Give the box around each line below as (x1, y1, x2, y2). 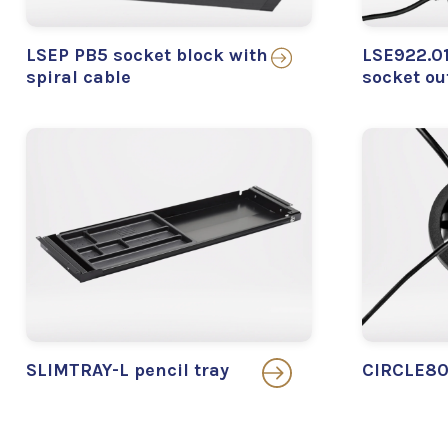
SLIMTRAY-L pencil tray (26, 359, 229, 382)
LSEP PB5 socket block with (26, 44, 268, 67)
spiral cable (26, 66, 131, 89)
